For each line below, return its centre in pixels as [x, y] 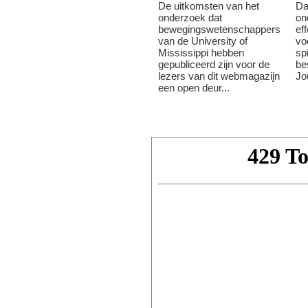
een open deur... [194, 88]
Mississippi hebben [201, 53]
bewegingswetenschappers [219, 29]
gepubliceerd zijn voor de [214, 64]
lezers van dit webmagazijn [219, 76]
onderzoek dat [190, 18]
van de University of [203, 41]
